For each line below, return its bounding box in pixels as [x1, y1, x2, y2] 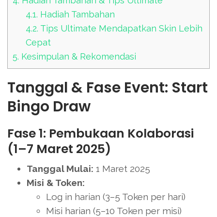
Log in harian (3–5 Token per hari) [46, 191, 186, 202]
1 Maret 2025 [93, 163, 150, 174]
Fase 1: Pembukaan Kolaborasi [7, 124, 194, 142]
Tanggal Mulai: [27, 163, 93, 174]
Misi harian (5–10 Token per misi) [46, 205, 182, 216]
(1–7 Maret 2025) [7, 140, 111, 157]
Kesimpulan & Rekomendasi [19, 51, 136, 62]
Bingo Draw [7, 96, 91, 117]
